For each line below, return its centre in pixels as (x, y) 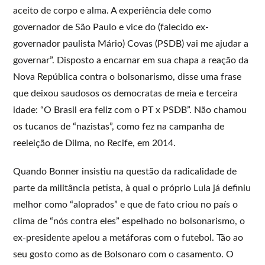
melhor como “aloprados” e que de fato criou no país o (126, 204)
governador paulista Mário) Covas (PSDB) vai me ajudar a (131, 43)
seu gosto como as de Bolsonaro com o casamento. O (124, 254)
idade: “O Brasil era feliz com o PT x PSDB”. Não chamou (130, 110)
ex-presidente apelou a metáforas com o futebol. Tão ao (128, 237)
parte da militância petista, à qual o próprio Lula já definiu (132, 188)
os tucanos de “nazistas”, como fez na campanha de (119, 126)
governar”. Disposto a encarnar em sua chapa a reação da (131, 60)
